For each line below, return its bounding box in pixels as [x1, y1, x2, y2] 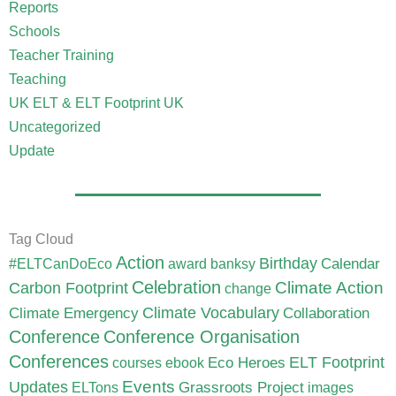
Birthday [259, 253, 317, 272]
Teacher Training [9, 47, 114, 64]
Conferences [9, 351, 109, 371]
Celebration [132, 277, 221, 297]
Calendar [321, 254, 380, 272]
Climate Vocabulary [142, 302, 279, 322]
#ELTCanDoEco [9, 255, 112, 271]
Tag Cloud [9, 230, 73, 247]
